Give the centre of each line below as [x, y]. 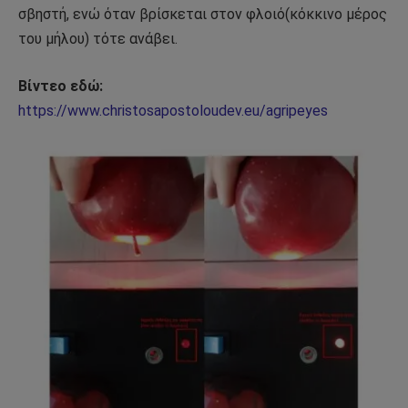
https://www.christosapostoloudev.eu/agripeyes [173, 110]
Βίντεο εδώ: [61, 86]
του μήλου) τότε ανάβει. [98, 39]
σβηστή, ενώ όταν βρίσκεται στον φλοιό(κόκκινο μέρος [203, 15]
